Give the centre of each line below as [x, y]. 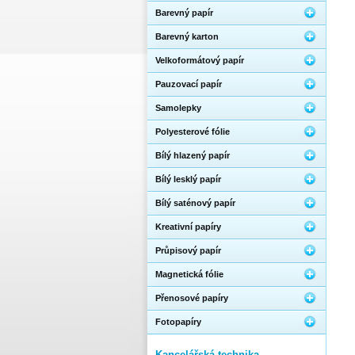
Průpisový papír [188, 250]
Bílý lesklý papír [188, 179]
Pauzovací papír [189, 84]
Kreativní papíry [188, 227]
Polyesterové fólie [193, 132]
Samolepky [178, 108]
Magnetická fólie [189, 274]
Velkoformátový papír [200, 60]
